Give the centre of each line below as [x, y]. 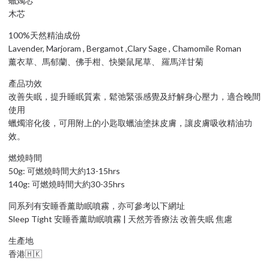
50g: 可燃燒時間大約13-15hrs [64, 171]
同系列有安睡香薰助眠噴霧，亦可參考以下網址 [97, 205]
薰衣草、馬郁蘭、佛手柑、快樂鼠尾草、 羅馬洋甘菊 [106, 61]
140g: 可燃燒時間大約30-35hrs [67, 184]
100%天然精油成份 [44, 35]
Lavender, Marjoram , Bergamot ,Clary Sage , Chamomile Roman [125, 48]
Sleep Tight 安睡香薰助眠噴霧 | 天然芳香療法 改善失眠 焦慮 [120, 219]
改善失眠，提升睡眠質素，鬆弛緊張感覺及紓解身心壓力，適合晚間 [134, 96]
